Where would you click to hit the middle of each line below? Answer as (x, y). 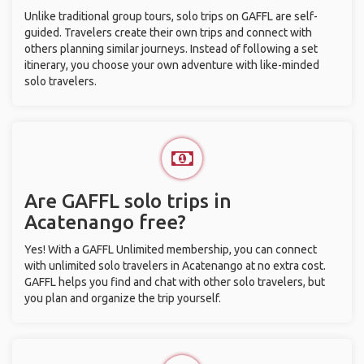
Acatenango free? (105, 222)
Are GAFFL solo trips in (128, 201)
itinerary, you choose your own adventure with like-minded (172, 65)
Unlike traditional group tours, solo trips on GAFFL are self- (171, 16)
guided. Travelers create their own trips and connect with (168, 32)
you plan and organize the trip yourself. (123, 298)
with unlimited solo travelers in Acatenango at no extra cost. (175, 266)
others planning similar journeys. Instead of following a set (171, 49)
